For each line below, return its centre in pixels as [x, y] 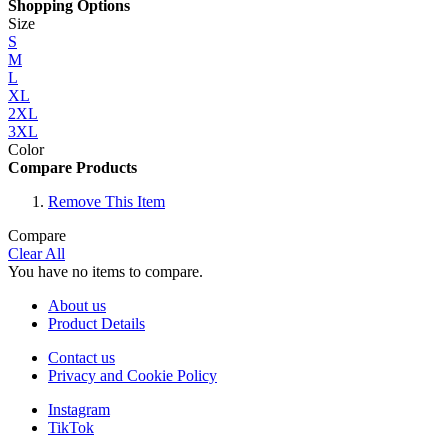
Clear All [36, 253]
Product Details [96, 323]
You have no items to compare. [105, 271]
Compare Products [72, 167]
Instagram [79, 409]
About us [77, 305]
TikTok [71, 427]
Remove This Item [106, 201]
